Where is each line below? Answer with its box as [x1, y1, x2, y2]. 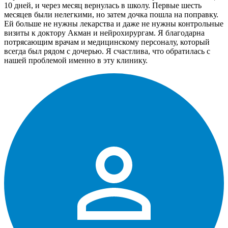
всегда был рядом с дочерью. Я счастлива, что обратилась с [4, 47, 210, 56]
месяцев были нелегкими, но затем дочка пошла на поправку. [4, 10, 218, 19]
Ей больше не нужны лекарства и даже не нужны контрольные [4, 19, 223, 28]
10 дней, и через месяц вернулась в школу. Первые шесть [4, 1, 202, 10]
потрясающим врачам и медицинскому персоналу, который [4, 38, 210, 47]
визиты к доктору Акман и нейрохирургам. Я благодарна [4, 28, 205, 38]
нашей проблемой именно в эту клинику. [4, 56, 148, 65]
